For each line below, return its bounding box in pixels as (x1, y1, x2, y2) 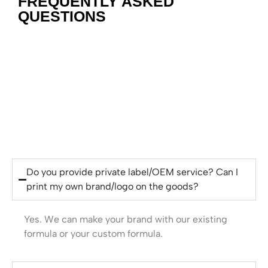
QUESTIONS (18, 8, 106, 25)
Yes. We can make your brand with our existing (24, 214, 227, 225)
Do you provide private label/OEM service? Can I (26, 166, 238, 178)
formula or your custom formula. (24, 228, 163, 239)
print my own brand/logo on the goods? (26, 181, 199, 192)
